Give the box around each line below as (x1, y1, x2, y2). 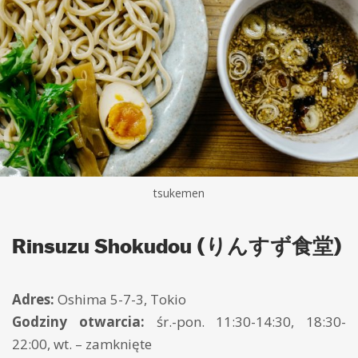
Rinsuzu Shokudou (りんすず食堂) (12, 233, 342, 259)
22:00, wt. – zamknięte (12, 335, 152, 354)
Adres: (12, 290, 54, 309)
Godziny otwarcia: (12, 312, 145, 332)
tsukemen (153, 185, 205, 201)
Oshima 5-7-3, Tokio (54, 290, 186, 309)
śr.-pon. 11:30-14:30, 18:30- (144, 312, 346, 332)
